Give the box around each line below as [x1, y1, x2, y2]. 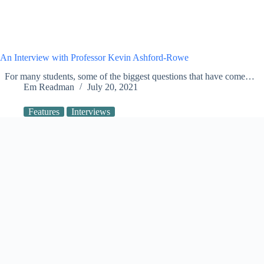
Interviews [71, 107, 110, 117]
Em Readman [24, 82, 74, 93]
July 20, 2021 [87, 82, 138, 93]
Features [28, 107, 60, 117]
